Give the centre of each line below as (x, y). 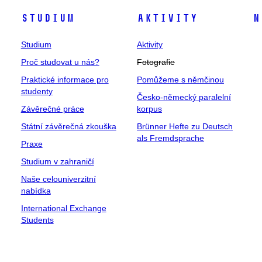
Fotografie (156, 62)
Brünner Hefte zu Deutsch (185, 126)
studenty (37, 91)
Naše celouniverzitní (58, 179)
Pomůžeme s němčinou (180, 79)
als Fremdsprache (170, 138)
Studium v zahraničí (57, 161)
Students (37, 220)
